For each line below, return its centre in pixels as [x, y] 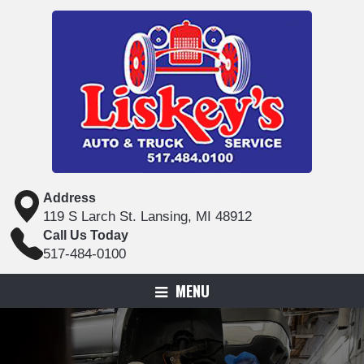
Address [69, 198]
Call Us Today [86, 235]
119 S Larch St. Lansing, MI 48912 [147, 217]
